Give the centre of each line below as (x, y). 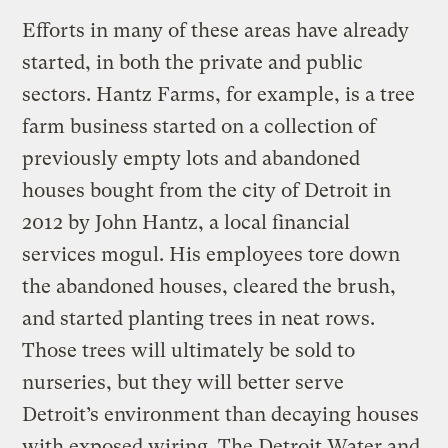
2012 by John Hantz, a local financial (186, 222)
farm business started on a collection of (199, 126)
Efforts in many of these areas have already (216, 30)
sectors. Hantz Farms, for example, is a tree (219, 94)
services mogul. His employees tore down (211, 254)
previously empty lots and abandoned (191, 158)
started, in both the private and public (193, 62)
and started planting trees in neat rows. (199, 318)
